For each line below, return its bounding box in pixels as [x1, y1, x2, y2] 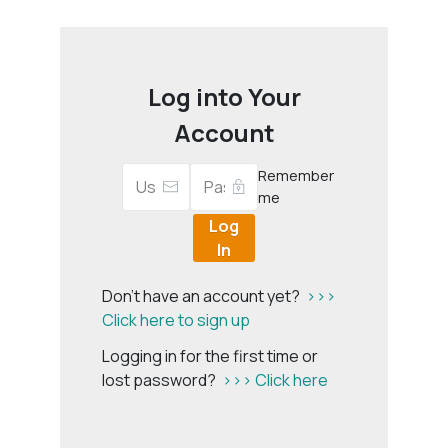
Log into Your [147, 80, 301, 114]
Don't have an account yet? [102, 285, 306, 308]
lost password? [102, 369, 222, 392]
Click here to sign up [102, 309, 250, 332]
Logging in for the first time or [102, 345, 318, 368]
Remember [258, 164, 334, 186]
